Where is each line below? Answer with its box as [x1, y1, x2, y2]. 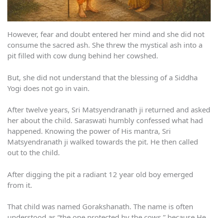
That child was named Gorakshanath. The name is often [7, 201, 193, 212]
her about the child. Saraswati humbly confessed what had [7, 115, 203, 126]
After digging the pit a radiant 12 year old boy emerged [7, 169, 193, 179]
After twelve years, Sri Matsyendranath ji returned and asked [7, 105, 210, 115]
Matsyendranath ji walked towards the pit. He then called [7, 137, 198, 147]
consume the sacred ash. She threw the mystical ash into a [7, 40, 202, 50]
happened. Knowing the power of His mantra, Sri [7, 126, 171, 136]
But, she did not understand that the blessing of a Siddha [7, 72, 198, 82]
